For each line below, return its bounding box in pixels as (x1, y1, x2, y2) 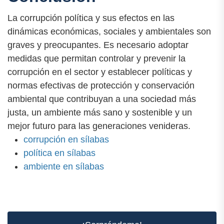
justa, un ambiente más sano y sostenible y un (7, 107, 192, 118)
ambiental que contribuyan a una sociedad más (7, 94, 196, 104)
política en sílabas (23, 148, 95, 158)
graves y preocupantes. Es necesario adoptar (7, 40, 188, 50)
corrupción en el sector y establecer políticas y (7, 67, 192, 77)
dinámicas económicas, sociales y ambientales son (7, 26, 211, 37)
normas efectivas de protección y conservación (7, 80, 194, 91)
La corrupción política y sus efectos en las (7, 13, 174, 23)
